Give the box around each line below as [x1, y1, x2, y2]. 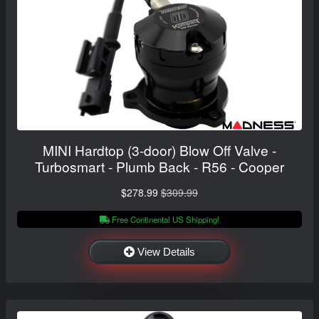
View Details [137, 245, 195, 258]
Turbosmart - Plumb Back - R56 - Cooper [35, 156, 284, 176]
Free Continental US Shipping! [110, 213, 219, 225]
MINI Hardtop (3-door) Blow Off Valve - [43, 140, 276, 159]
